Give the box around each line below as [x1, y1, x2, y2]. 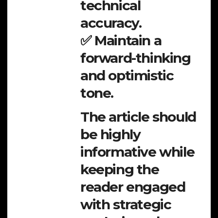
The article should [80, 108, 196, 125]
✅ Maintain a [80, 32, 162, 49]
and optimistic [80, 67, 174, 84]
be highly [80, 126, 141, 143]
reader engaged [80, 178, 185, 195]
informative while [80, 143, 195, 160]
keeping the [80, 161, 159, 178]
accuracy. [80, 14, 142, 31]
